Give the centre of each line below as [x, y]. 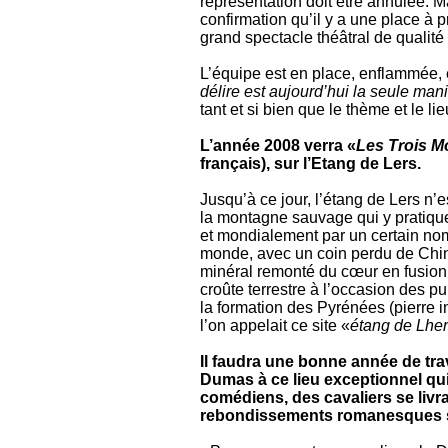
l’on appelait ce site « [275, 325]
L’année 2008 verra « [278, 145]
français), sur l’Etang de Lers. [310, 163]
